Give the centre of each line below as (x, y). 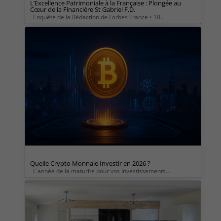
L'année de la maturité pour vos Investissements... (101, 171)
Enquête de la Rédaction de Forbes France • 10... (99, 17)
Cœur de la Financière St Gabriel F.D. (82, 9)
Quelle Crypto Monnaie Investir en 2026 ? (90, 164)
